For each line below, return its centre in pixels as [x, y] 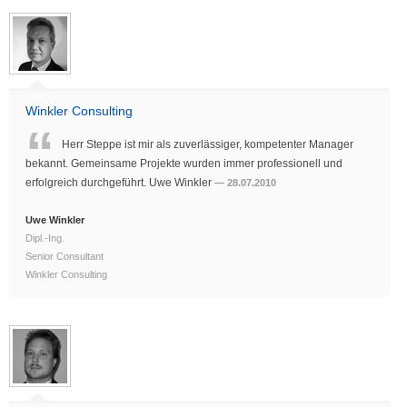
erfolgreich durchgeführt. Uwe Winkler [120, 183]
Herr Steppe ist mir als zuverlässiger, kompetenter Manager [208, 145]
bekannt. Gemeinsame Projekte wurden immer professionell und [184, 164]
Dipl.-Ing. [45, 238]
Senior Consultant [65, 257]
